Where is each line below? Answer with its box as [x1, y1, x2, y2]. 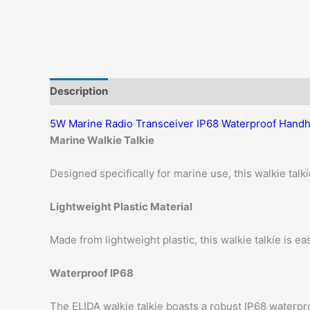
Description [50, 84, 108, 98]
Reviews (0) [248, 84, 308, 98]
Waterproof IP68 [50, 266, 134, 280]
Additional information [121, 84, 235, 98]
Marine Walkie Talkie [50, 133, 154, 147]
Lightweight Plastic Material [50, 199, 192, 213]
